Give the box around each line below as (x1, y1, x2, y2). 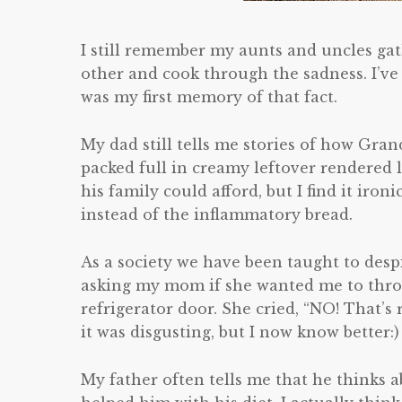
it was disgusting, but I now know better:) (81, 323, 399, 341)
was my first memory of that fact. (81, 88, 337, 106)
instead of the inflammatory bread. (81, 205, 353, 223)
